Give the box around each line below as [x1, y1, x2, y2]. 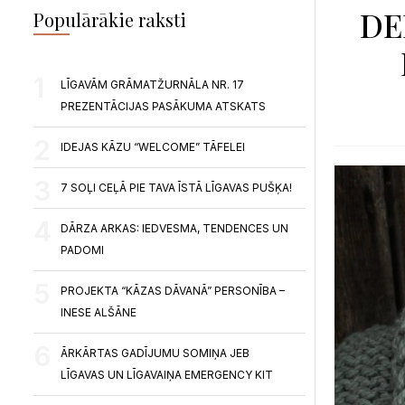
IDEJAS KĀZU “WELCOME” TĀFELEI [61, 140, 246, 154]
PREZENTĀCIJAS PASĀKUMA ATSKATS [61, 99, 267, 113]
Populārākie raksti [33, 7, 187, 32]
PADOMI [61, 243, 105, 257]
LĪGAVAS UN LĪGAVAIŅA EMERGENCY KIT [61, 368, 274, 381]
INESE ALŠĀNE [61, 306, 137, 319]
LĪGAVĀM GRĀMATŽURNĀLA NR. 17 [61, 78, 245, 91]
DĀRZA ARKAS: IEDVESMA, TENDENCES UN [61, 221, 289, 235]
